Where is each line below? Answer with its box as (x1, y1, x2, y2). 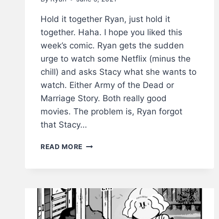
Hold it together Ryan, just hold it (41, 14, 170, 24)
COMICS (82, 192, 112, 200)
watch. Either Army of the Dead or (41, 80, 174, 90)
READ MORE (41, 143, 83, 151)
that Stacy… (41, 120, 87, 130)
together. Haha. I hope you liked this (41, 27, 182, 38)
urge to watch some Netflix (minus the (41, 54, 191, 64)
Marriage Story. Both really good (41, 93, 167, 104)
